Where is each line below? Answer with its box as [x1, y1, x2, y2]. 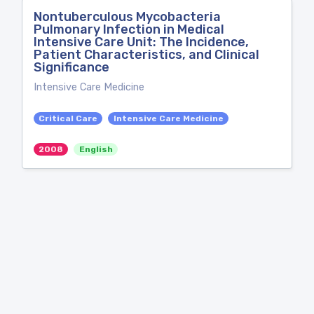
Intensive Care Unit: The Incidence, [34, 34, 249, 50]
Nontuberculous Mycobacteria [34, 9, 221, 25]
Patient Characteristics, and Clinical [34, 47, 259, 62]
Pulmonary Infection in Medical [34, 22, 224, 37]
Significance [34, 60, 109, 75]
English [78, 144, 113, 154]
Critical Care [39, 114, 98, 123]
